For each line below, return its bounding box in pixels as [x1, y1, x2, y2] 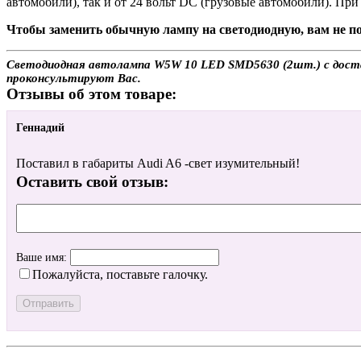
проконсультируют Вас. [6, 71, 141, 85]
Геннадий [16, 122, 64, 135]
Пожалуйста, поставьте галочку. [32, 268, 208, 282]
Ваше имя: [16, 251, 70, 264]
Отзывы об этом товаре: [6, 85, 176, 102]
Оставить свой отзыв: [16, 173, 168, 191]
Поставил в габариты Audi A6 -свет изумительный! [16, 156, 300, 171]
